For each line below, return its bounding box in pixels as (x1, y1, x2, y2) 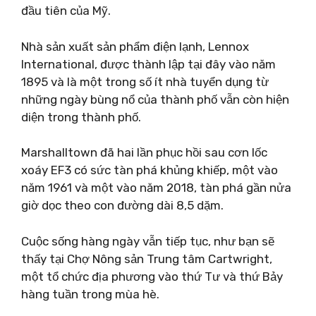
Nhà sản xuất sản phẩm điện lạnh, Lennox (21, 39, 249, 54)
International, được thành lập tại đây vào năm (21, 56, 276, 71)
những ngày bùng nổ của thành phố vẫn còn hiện (21, 92, 289, 107)
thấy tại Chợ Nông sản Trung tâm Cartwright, (21, 251, 272, 266)
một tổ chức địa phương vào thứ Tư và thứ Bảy (21, 269, 283, 284)
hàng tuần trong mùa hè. (21, 286, 159, 301)
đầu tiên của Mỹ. (21, 4, 111, 18)
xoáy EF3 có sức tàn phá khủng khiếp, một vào (21, 163, 278, 177)
